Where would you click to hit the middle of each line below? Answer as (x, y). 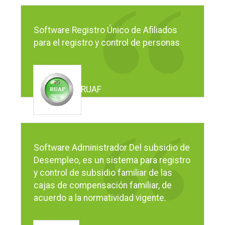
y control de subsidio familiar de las (103, 173)
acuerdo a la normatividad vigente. (100, 198)
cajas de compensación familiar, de (103, 185)
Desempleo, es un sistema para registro (112, 160)
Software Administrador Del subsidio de (112, 147)
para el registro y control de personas (107, 42)
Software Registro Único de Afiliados (106, 30)
